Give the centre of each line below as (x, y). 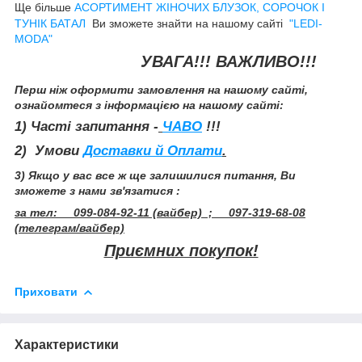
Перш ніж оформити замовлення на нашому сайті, (161, 90)
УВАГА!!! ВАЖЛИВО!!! (166, 61)
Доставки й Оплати (153, 151)
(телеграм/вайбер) (69, 227)
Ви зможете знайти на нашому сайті (189, 23)
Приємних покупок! (181, 250)
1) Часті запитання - (86, 127)
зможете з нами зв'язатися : (97, 190)
